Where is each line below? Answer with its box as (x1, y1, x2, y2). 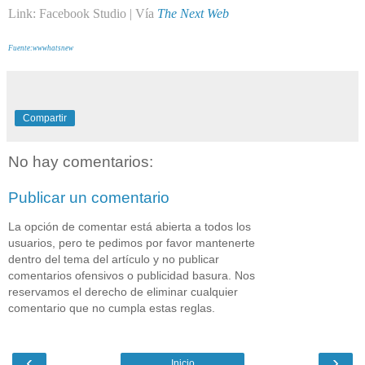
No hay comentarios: (8, 153, 153, 171)
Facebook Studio (39, 7, 126, 21)
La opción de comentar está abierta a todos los (8, 220, 251, 234)
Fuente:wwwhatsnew (8, 44, 73, 53)
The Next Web (157, 7, 229, 21)
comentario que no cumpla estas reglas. (8, 301, 215, 315)
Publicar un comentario (8, 188, 169, 206)
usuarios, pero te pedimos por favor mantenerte (8, 236, 255, 250)
